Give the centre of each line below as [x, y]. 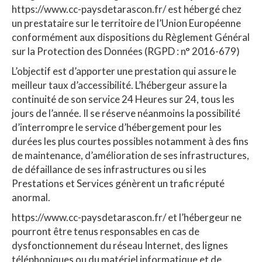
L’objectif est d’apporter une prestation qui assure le [124, 71]
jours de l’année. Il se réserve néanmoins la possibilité [126, 113]
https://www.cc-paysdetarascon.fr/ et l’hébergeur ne [127, 217]
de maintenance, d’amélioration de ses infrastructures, [130, 155]
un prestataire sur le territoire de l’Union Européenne [126, 23]
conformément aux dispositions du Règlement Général [131, 37]
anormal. [31, 197]
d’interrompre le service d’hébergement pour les [117, 127]
